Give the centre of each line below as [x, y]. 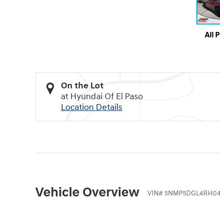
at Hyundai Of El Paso [102, 97]
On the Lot [82, 86]
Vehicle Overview [87, 193]
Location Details [92, 108]
